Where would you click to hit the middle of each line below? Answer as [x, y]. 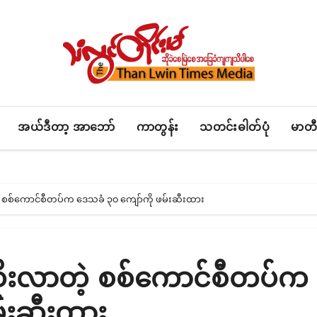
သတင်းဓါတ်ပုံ [235, 128]
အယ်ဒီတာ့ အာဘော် [67, 128]
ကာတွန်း [157, 128]
